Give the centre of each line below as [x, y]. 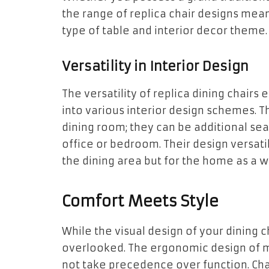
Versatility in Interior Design [155, 67]
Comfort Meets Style [140, 201]
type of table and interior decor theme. [165, 31]
